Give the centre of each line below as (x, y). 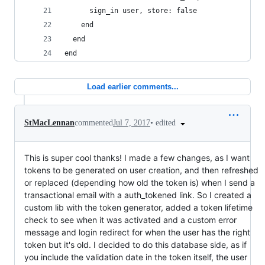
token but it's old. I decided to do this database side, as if (135, 244)
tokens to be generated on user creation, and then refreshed (141, 170)
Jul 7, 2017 (132, 123)
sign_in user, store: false (131, 10)
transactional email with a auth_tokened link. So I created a (138, 195)
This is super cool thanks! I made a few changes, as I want (137, 157)
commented (94, 123)
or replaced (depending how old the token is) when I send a (140, 182)
